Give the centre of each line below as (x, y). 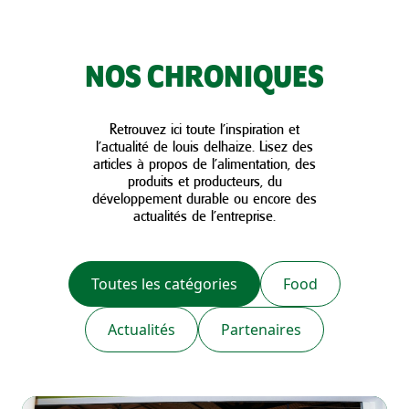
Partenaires (261, 330)
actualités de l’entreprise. (204, 215)
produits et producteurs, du (204, 181)
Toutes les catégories (164, 284)
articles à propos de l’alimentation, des (204, 163)
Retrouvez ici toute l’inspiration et (204, 129)
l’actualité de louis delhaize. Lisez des (204, 146)
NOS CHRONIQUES (204, 79)
